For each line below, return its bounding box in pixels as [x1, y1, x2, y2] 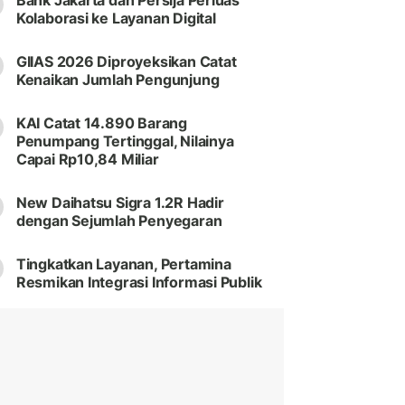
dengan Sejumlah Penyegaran [15, 212, 222, 231]
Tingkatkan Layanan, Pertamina [15, 255, 231, 274]
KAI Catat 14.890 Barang [15, 114, 187, 133]
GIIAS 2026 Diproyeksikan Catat [15, 52, 237, 71]
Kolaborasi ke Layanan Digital [15, 9, 216, 28]
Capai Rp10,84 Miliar [15, 150, 159, 169]
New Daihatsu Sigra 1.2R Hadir [15, 193, 224, 212]
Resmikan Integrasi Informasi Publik [15, 273, 262, 292]
